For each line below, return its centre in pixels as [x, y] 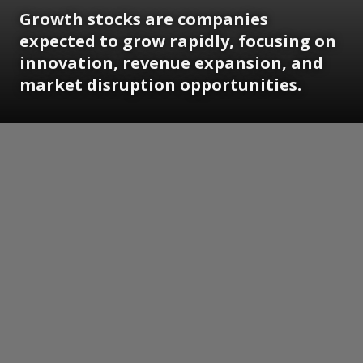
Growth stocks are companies [144, 19]
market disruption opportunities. [160, 85]
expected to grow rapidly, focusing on [178, 41]
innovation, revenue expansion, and [171, 63]
